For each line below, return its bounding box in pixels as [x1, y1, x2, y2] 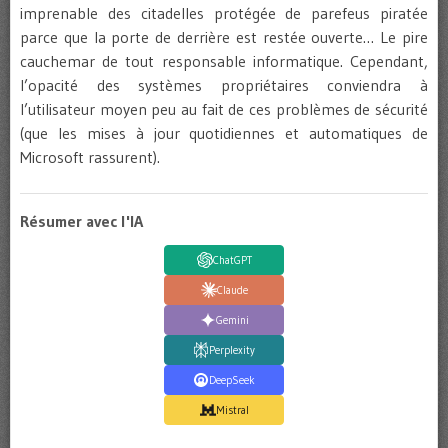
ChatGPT [212, 252, 252, 267]
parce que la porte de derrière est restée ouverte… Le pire [20, 27, 428, 48]
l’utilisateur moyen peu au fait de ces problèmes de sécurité [20, 99, 428, 120]
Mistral [215, 402, 249, 417]
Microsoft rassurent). [20, 147, 160, 168]
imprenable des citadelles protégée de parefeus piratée [20, 3, 428, 24]
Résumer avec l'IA [20, 211, 143, 232]
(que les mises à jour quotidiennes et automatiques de [20, 123, 428, 144]
